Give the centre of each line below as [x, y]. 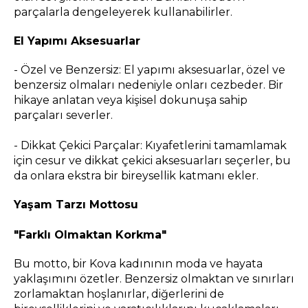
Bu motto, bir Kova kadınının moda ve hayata [138, 264]
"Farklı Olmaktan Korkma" [90, 235]
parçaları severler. [63, 115]
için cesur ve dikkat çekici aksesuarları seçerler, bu [152, 161]
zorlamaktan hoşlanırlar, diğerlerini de [119, 294]
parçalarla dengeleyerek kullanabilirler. [123, 12]
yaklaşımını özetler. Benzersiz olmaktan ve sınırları [154, 279]
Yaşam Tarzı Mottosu [76, 205]
